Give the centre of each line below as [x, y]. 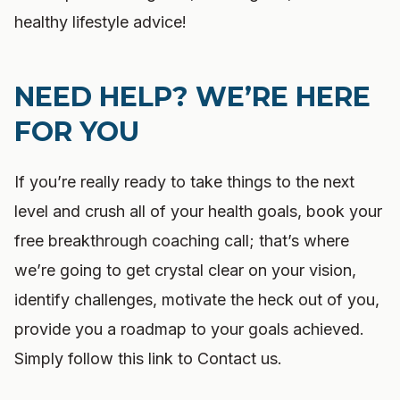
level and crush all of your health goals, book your [198, 211]
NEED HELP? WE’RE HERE [192, 97]
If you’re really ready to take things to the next [184, 182]
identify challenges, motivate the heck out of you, [197, 300]
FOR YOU [77, 132]
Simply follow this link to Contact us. [148, 358]
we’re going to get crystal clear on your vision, [185, 270]
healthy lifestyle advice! [100, 22]
